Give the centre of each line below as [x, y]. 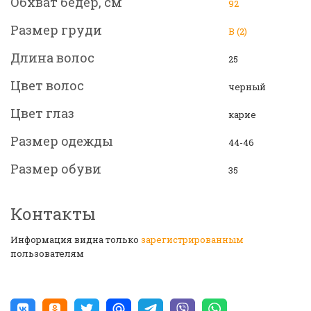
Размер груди [56, 30]
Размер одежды [62, 141]
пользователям [47, 254]
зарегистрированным [192, 240]
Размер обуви [56, 169]
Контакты [53, 214]
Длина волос [52, 58]
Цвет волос [47, 86]
